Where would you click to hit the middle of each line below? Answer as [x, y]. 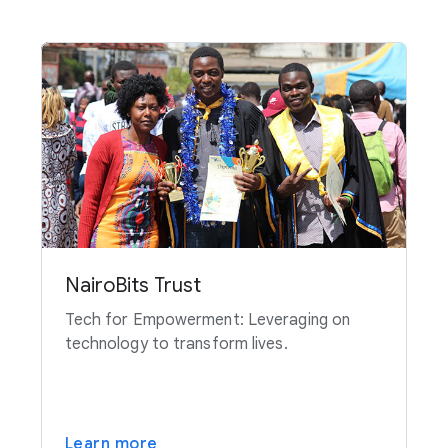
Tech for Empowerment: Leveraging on [207, 319]
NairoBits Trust [132, 285]
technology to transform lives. [176, 343]
